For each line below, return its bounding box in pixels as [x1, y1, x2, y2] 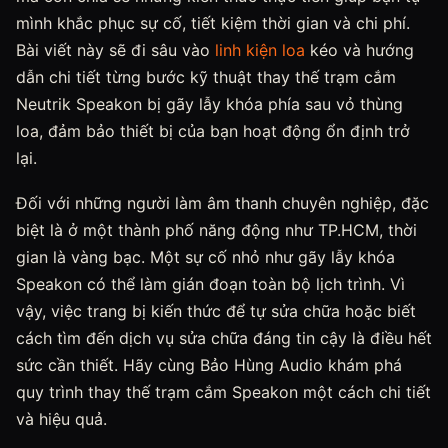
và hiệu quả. [16, 409, 107, 429]
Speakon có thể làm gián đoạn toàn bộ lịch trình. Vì [16, 274, 405, 294]
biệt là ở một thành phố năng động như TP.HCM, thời [16, 220, 417, 240]
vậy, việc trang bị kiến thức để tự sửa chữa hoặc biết [16, 301, 416, 321]
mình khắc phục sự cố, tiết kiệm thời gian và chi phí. [16, 13, 410, 33]
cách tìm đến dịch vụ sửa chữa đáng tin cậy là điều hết [16, 328, 432, 348]
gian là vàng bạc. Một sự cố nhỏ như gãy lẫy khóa [16, 247, 395, 267]
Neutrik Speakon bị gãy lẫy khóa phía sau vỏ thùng [16, 94, 403, 114]
